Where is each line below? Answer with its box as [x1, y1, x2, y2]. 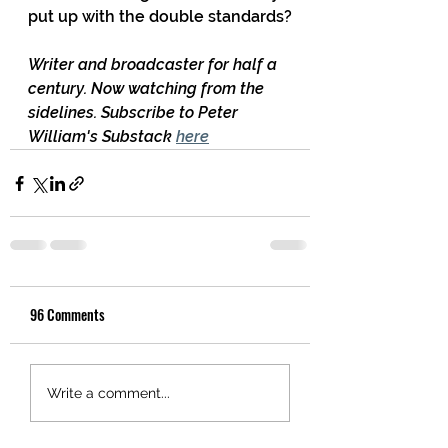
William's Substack [28, 127, 176, 146]
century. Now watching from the [28, 79, 268, 98]
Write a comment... [47, 384, 170, 401]
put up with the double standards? [28, 7, 292, 26]
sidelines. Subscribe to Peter [28, 103, 242, 122]
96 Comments [30, 304, 105, 325]
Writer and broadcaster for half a [28, 55, 281, 74]
